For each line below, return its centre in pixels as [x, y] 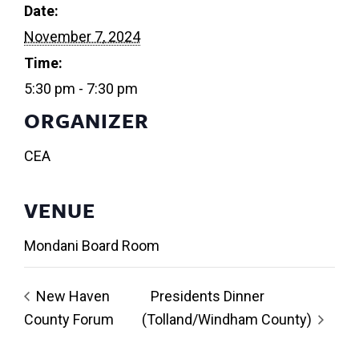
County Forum [69, 319]
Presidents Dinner [207, 296]
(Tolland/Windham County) [228, 319]
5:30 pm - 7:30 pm [81, 89]
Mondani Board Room [92, 246]
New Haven [71, 296]
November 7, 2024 [82, 37]
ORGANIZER [87, 121]
